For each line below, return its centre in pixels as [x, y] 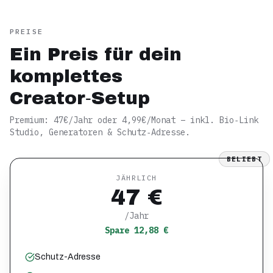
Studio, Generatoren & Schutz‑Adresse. [100, 132]
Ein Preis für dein [96, 54]
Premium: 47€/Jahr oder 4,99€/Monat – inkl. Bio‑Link [134, 120]
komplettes [66, 76]
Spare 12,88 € [136, 230]
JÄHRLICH [136, 178]
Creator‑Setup [80, 98]
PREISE [27, 31]
